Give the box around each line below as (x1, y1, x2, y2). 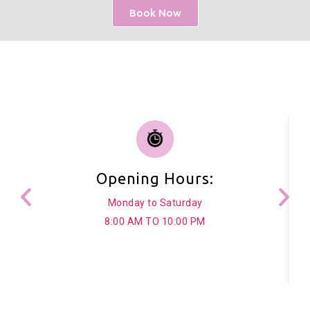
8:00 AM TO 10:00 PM (104, 216, 206, 228)
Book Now (129, 6, 181, 19)
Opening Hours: (96, 169, 214, 187)
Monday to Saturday (107, 197, 203, 208)
